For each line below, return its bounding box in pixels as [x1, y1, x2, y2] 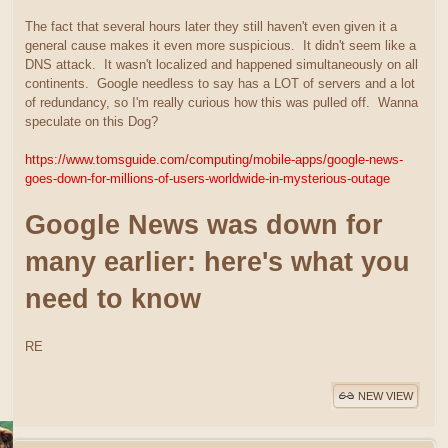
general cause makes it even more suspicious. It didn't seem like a [25, 37, 416, 53]
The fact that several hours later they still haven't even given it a [25, 18, 397, 34]
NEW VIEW [358, 390, 413, 403]
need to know [25, 283, 201, 314]
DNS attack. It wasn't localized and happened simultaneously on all [25, 56, 418, 72]
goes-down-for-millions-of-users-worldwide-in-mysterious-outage [25, 170, 390, 186]
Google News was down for [25, 209, 383, 240]
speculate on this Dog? [25, 113, 158, 129]
